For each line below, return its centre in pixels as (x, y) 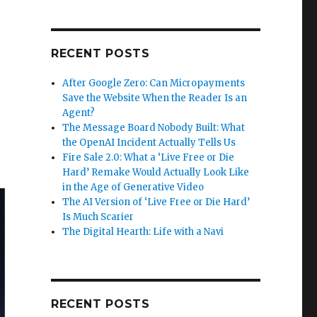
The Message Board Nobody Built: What (154, 127)
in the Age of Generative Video (133, 187)
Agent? (79, 113)
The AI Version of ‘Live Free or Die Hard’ (156, 202)
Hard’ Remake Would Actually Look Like (156, 172)
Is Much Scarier (98, 217)
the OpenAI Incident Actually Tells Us (149, 142)
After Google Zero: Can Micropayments (154, 83)
